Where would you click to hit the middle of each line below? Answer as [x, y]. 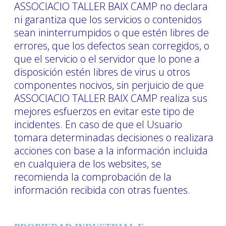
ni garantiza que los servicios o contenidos [108, 19]
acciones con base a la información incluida [111, 150]
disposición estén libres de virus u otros [102, 72]
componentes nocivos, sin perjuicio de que [109, 85]
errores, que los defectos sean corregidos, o [112, 45]
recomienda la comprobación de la [93, 177]
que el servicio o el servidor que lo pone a [107, 59]
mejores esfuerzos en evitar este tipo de [104, 111]
